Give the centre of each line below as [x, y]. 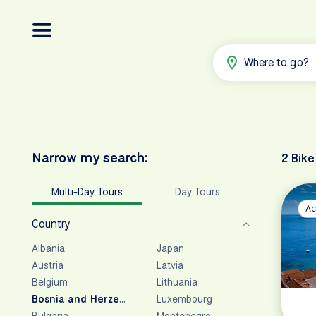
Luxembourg [184, 299]
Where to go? [276, 62]
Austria [48, 265]
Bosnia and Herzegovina [92, 299]
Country [51, 224]
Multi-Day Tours [87, 191]
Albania [49, 248]
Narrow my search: [90, 157]
